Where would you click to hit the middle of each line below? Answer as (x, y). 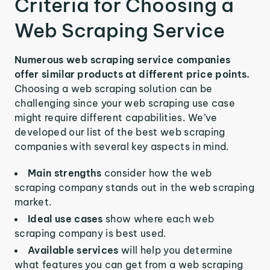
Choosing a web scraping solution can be (114, 89)
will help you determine (177, 250)
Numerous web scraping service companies (123, 60)
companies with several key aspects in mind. (122, 146)
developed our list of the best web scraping (120, 132)
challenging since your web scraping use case (125, 103)
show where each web (160, 219)
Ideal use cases (67, 219)
